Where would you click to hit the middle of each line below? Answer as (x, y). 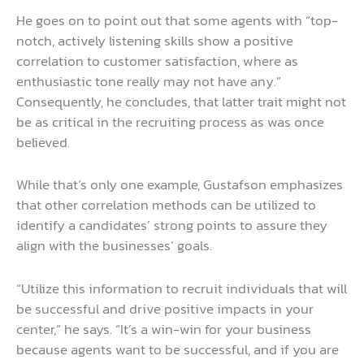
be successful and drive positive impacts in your (165, 308)
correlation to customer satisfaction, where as (157, 61)
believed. (43, 143)
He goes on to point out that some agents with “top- (177, 21)
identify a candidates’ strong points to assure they (172, 225)
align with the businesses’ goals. (114, 246)
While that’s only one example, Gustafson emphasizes (180, 185)
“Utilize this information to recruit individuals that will (182, 288)
